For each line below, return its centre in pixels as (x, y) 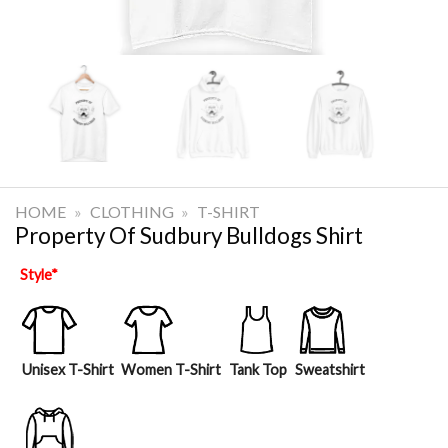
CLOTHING (131, 211)
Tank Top (257, 369)
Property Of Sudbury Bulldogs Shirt (189, 235)
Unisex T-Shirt (67, 369)
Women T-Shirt (171, 369)
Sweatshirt (329, 369)
